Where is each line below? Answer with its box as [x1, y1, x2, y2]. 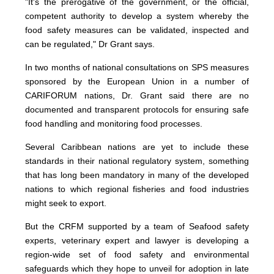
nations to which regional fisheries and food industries [25, 184, 249, 194]
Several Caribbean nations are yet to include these [25, 142, 249, 152]
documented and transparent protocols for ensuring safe [25, 105, 249, 115]
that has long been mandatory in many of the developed [25, 170, 249, 180]
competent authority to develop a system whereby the [25, 11, 249, 21]
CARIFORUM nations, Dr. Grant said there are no [25, 91, 249, 101]
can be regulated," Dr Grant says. [25, 39, 155, 50]
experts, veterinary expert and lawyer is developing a [25, 235, 249, 246]
